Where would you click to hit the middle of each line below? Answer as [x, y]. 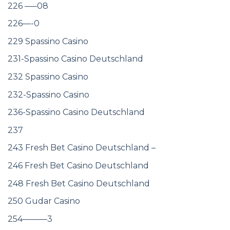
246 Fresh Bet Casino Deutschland [78, 165]
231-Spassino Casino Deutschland [75, 59]
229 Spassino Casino [48, 41]
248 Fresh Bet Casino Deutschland [79, 183]
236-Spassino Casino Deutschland [76, 112]
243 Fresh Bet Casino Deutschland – [82, 148]
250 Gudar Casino [44, 201]
